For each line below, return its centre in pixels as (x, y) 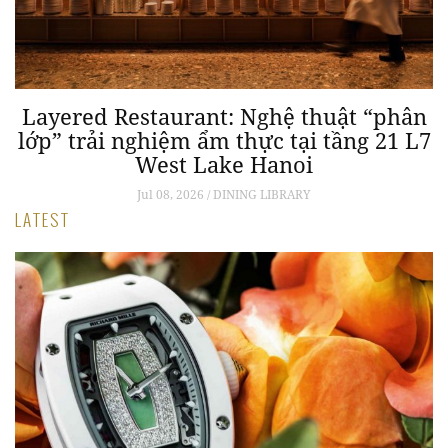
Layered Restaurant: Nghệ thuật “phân (224, 116)
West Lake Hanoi (224, 164)
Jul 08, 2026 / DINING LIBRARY (224, 195)
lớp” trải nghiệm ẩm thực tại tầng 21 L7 (224, 140)
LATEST (42, 219)
